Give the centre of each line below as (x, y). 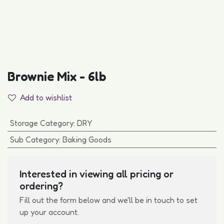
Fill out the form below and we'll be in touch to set (108, 200)
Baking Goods (87, 139)
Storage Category (41, 123)
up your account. (49, 212)
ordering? (41, 186)
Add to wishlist (46, 97)
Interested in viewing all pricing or (96, 174)
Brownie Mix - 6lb (57, 76)
